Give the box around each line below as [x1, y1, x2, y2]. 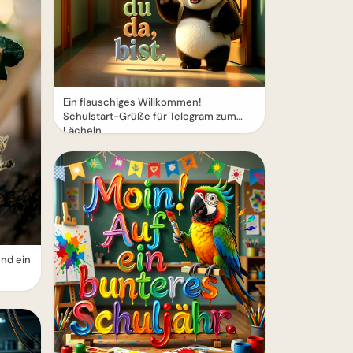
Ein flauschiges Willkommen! [63, 95, 202, 109]
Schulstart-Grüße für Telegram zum [63, 110, 236, 123]
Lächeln [63, 124, 102, 137]
